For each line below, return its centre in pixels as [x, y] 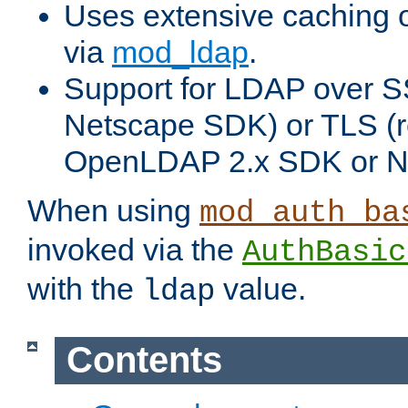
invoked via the [135, 250]
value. [260, 289]
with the [85, 289]
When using [113, 211]
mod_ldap [180, 52]
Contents [144, 360]
